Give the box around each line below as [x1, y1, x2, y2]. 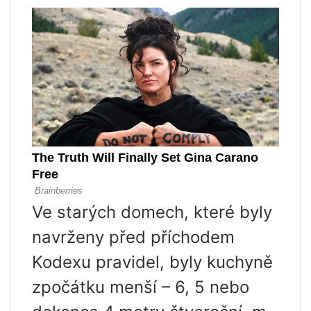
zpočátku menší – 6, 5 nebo [32, 277, 249, 298]
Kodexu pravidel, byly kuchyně [32, 252, 273, 273]
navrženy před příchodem [32, 227, 235, 248]
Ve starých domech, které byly [32, 202, 272, 223]
